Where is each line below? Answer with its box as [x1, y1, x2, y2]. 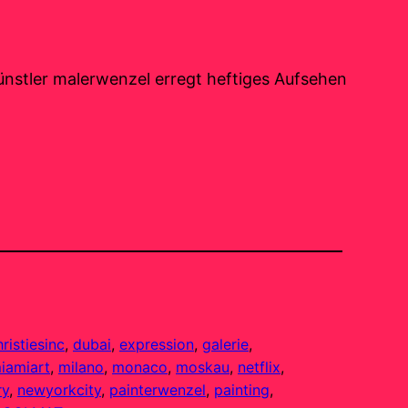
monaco [112, 358, 168, 377]
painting [214, 381, 270, 400]
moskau [176, 358, 229, 377]
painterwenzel [109, 381, 206, 400]
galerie [202, 335, 249, 354]
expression [119, 335, 194, 354]
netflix [238, 358, 280, 377]
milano [58, 358, 104, 377]
